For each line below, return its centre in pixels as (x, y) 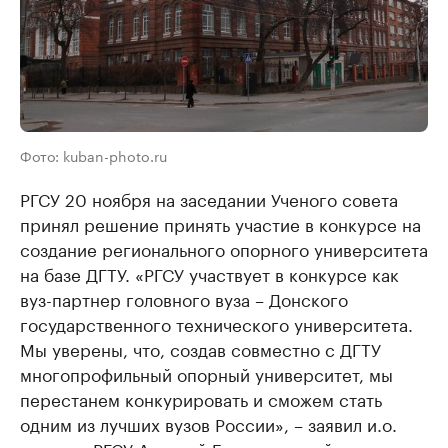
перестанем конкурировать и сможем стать (201, 398)
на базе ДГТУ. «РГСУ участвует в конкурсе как (209, 273)
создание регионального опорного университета (224, 248)
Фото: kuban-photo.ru (93, 155)
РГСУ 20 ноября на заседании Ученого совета (209, 198)
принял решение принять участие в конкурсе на (220, 223)
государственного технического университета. (216, 323)
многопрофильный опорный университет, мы (206, 373)
